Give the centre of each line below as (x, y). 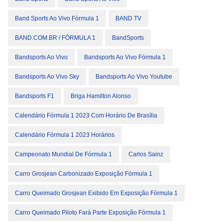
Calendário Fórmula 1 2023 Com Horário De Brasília (86, 116)
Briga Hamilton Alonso (101, 96)
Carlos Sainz (146, 155)
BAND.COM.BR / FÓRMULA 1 (55, 38)
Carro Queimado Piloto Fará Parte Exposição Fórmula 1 (90, 213)
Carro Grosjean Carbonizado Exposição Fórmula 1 (84, 174)
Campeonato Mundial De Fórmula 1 (63, 155)
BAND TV (128, 19)
